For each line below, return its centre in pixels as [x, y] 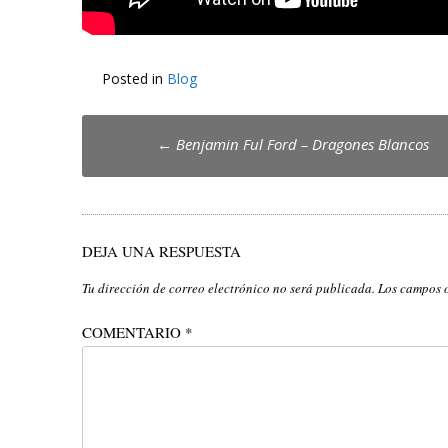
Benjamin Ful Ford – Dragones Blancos [300, 143]
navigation [156, 173]
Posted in [134, 78]
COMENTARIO [133, 332]
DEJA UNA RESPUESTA [161, 251]
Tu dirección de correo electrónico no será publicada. [228, 287]
